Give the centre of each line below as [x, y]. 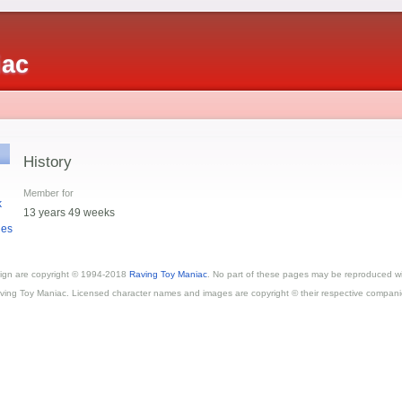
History [48, 162]
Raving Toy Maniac [168, 274]
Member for [49, 192]
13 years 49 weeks [70, 212]
